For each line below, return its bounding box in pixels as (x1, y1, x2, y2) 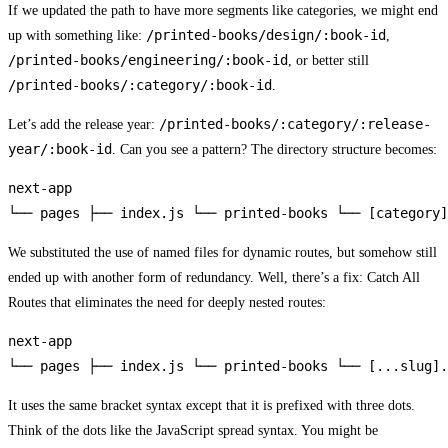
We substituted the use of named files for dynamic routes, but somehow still (8, 245, 437, 261)
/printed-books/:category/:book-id (8, 77, 272, 94)
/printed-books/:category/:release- (159, 116, 431, 133)
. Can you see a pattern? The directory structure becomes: (112, 142, 437, 158)
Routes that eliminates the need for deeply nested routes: (8, 295, 326, 311)
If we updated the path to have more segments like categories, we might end (8, 3, 438, 19)
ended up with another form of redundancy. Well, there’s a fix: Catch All (8, 270, 420, 286)
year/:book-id (8, 141, 112, 158)
